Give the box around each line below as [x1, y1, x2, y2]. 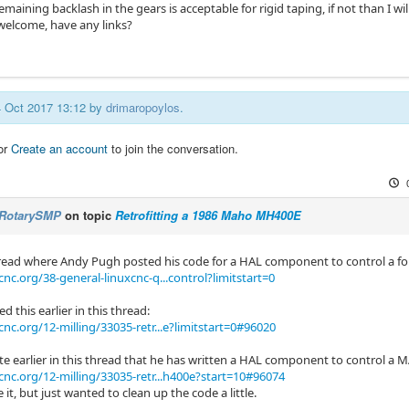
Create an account [11, 140, 108, 158]
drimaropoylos [106, 99, 180, 117]
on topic [61, 206, 115, 225]
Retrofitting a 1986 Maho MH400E [115, 206, 301, 225]
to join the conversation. [108, 140, 238, 158]
